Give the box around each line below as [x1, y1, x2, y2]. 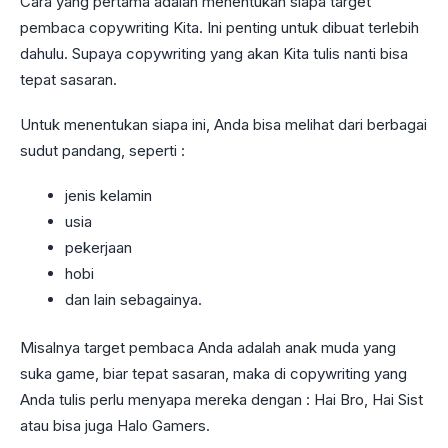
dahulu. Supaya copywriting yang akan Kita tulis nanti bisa [20, 44, 408, 64]
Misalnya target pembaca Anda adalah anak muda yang [20, 338, 396, 358]
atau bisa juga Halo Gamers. [20, 416, 218, 436]
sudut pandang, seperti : [20, 141, 189, 161]
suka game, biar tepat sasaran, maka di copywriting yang [20, 364, 407, 384]
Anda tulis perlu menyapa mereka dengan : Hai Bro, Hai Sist [20, 390, 423, 410]
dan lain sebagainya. [65, 289, 206, 309]
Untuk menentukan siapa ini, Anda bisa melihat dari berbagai [20, 115, 427, 135]
